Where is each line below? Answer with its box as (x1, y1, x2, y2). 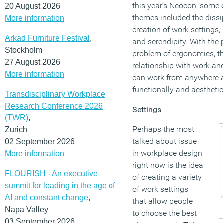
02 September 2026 (5, 137, 75, 146)
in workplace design (132, 148, 202, 158)
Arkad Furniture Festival (5, 33, 90, 42)
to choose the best (132, 208, 197, 218)
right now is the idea (132, 160, 203, 170)
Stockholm (5, 45, 42, 54)
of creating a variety (132, 172, 202, 182)
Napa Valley (5, 205, 48, 214)
